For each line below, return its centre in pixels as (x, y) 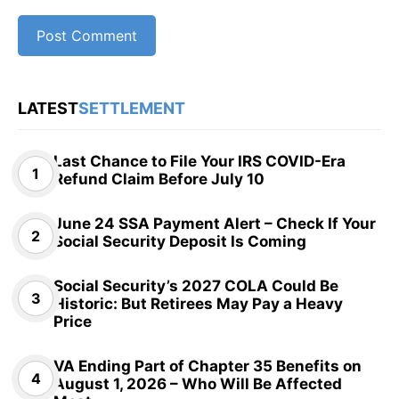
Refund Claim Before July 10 (159, 179)
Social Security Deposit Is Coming (180, 241)
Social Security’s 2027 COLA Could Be (196, 285)
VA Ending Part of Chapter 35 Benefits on (208, 366)
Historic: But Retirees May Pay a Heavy (198, 303)
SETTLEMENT (132, 108)
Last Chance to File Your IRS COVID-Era (199, 161)
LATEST (48, 108)
